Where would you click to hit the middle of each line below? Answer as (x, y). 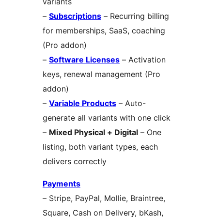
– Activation (143, 59)
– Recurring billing (135, 16)
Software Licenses (84, 59)
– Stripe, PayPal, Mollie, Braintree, (104, 198)
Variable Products (83, 103)
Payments (62, 183)
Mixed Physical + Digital (93, 132)
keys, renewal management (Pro (101, 74)
